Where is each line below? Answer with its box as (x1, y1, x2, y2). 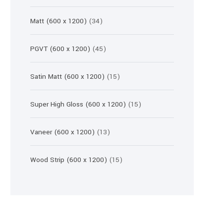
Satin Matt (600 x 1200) (30, 72, 105, 81)
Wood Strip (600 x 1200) (30, 155, 107, 165)
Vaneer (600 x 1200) (30, 127, 95, 137)
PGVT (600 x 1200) (30, 44, 90, 54)
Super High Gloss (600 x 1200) (30, 100, 126, 109)
